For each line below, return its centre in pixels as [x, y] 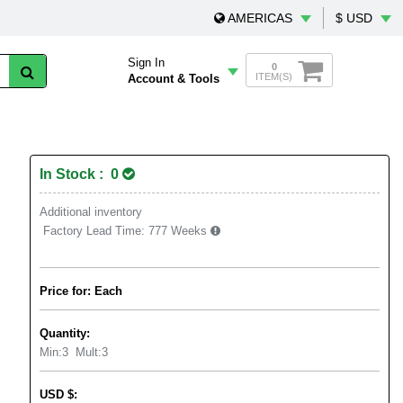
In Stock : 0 [81, 174]
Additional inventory [91, 212]
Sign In [146, 63]
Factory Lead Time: [94, 231]
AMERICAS [260, 18]
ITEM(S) [274, 76]
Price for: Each [81, 291]
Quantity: [65, 333]
